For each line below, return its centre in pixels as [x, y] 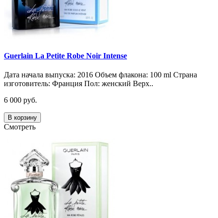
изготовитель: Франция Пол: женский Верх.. [79, 84]
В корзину [22, 118]
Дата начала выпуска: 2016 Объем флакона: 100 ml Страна [100, 75]
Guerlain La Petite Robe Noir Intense [65, 56]
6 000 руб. [20, 100]
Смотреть [20, 127]
